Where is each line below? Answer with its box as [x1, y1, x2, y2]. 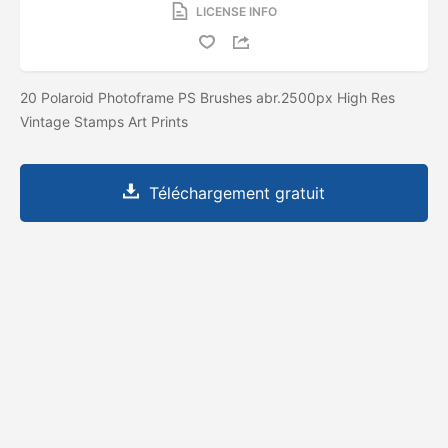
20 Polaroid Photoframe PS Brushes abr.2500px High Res [20, 88, 395, 106]
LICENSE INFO [195, 3, 277, 19]
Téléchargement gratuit [149, 182, 325, 203]
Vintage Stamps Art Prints [20, 112, 192, 130]
